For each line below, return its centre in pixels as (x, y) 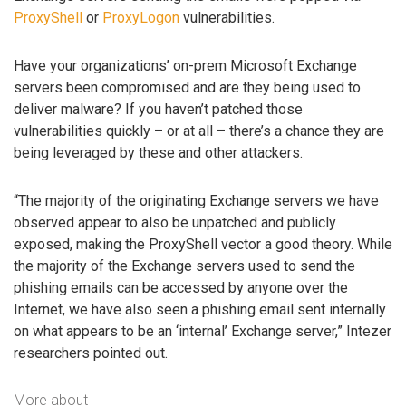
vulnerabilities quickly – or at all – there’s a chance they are (199, 131)
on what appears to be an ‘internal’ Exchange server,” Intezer (203, 331)
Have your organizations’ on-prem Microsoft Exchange (185, 66)
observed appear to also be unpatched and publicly (175, 222)
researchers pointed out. (91, 353)
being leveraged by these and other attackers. (158, 153)
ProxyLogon (141, 18)
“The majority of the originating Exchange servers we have (196, 200)
